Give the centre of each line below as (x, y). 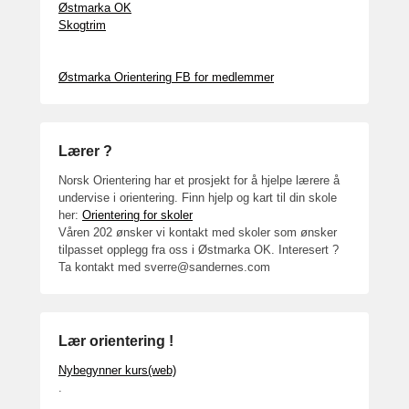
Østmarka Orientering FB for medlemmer (166, 77)
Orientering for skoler (137, 215)
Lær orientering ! (116, 341)
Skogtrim (82, 25)
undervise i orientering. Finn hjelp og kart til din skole (198, 198)
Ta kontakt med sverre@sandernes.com (164, 267)
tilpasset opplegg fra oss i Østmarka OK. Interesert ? (199, 250)
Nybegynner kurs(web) (117, 370)
